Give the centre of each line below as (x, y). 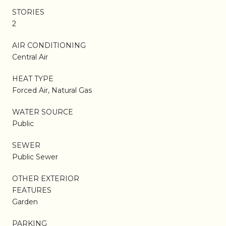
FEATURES (32, 190)
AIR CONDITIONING (49, 45)
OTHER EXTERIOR (46, 178)
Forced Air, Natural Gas (52, 90)
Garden (25, 202)
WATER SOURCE (43, 112)
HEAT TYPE (33, 78)
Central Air (30, 57)
